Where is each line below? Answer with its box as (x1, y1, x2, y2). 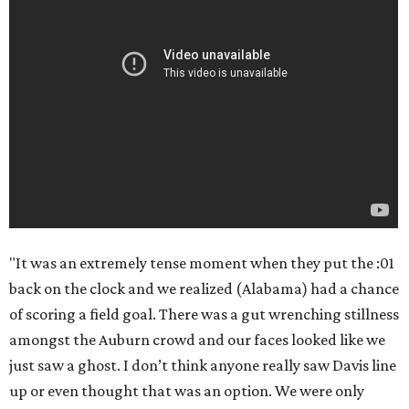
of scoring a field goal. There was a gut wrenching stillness (9, 305, 399, 324)
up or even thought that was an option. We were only (9, 382, 364, 401)
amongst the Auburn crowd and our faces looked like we (9, 330, 385, 350)
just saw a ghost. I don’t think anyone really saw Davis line (9, 356, 396, 375)
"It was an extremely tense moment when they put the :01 (9, 254, 394, 273)
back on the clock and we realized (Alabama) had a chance (9, 279, 399, 299)
